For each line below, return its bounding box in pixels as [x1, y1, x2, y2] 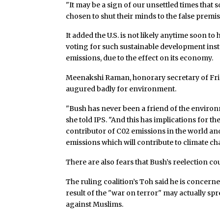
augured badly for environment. [66, 84, 177, 94]
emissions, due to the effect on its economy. [66, 54, 214, 63]
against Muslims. [66, 199, 124, 209]
